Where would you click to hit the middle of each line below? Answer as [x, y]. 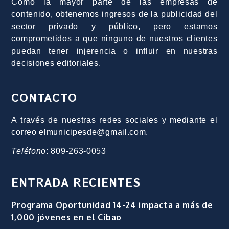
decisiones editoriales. [56, 63]
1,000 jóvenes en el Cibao [66, 217]
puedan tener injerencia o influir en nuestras [114, 51]
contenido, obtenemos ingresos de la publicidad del [114, 14]
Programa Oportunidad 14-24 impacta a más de [112, 205]
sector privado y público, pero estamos [114, 27]
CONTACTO [44, 99]
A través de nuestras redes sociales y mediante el [114, 120]
